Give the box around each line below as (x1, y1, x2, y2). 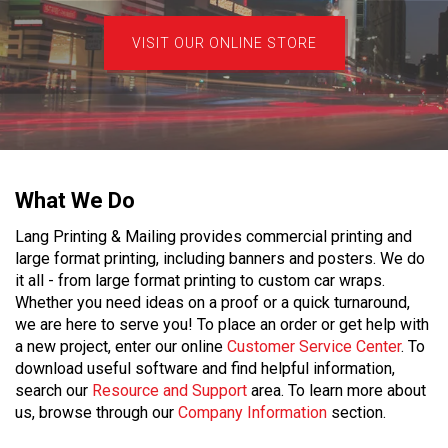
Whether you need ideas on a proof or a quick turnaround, (15, 293, 410, 313)
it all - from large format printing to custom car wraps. (15, 271, 385, 291)
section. (327, 403, 386, 423)
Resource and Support (92, 381, 247, 401)
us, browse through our (15, 403, 178, 423)
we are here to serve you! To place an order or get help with (15, 315, 429, 335)
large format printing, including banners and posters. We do (15, 249, 425, 269)
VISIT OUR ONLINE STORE (131, 35, 317, 51)
